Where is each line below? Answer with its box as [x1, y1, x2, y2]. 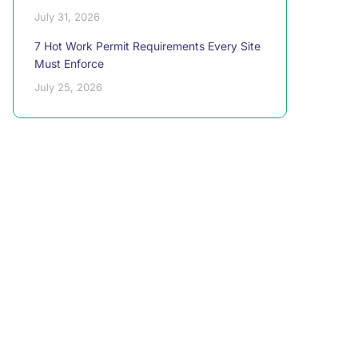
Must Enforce [34, 57, 104, 70]
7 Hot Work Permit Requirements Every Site [34, 39, 261, 53]
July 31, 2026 [34, 10, 100, 23]
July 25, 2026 [34, 81, 102, 93]
